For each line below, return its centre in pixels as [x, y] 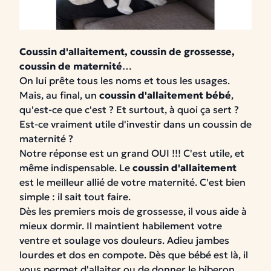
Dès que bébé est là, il [198, 255]
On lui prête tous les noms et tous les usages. [125, 80]
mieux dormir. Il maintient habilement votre [121, 226]
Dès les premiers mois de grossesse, [104, 211]
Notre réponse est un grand [85, 153]
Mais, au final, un [59, 95]
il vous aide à [217, 211]
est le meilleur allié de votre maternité [107, 182]
